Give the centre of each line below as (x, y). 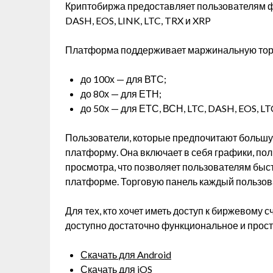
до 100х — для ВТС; (123, 79)
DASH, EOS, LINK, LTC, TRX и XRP (138, 20)
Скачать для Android (126, 254)
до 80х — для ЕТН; (121, 94)
